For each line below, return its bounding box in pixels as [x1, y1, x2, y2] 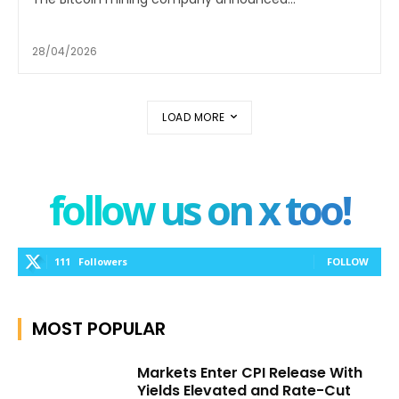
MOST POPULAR [32, 316, 166, 342]
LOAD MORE [162, 110, 225, 126]
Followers [78, 255, 127, 269]
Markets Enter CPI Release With [137, 362, 363, 384]
